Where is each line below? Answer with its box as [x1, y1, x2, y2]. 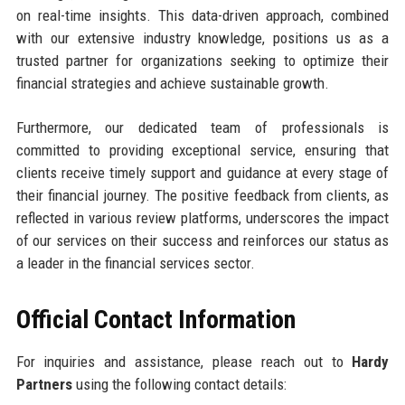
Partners [15, 375, 72, 394]
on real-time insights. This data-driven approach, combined [15, 6, 390, 25]
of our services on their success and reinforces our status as [15, 231, 390, 250]
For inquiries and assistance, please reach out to [15, 353, 353, 372]
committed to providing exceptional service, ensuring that [15, 141, 390, 160]
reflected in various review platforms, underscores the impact [15, 209, 390, 228]
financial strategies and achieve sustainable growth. [15, 74, 329, 93]
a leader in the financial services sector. [15, 254, 255, 273]
